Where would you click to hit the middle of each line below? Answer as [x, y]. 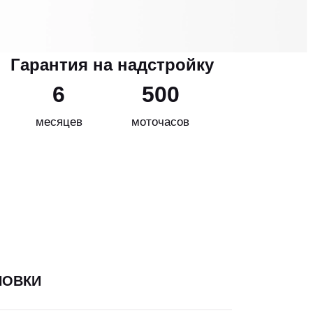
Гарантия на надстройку [112, 64]
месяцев [59, 121]
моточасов [161, 121]
